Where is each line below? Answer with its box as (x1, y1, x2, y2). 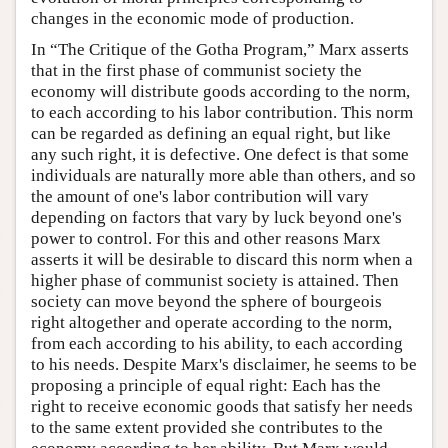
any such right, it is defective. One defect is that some (31, 144, 409, 164)
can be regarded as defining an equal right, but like (31, 123, 391, 143)
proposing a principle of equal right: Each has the (31, 375, 381, 395)
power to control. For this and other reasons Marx (31, 228, 381, 248)
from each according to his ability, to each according (31, 333, 403, 353)
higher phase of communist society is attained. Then (31, 270, 399, 290)
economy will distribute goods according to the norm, (31, 81, 410, 101)
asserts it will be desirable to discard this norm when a (31, 249, 413, 269)
